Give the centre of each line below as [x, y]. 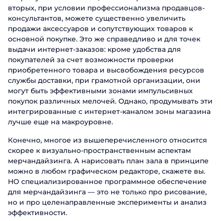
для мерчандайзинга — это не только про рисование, [107, 192]
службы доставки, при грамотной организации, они [104, 80]
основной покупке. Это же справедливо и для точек [104, 39]
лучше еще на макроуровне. [60, 122]
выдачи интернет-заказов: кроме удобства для [94, 49]
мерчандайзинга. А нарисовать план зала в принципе [108, 161]
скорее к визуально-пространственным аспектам [99, 150]
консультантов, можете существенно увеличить [97, 18]
